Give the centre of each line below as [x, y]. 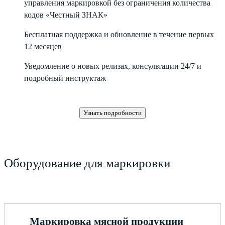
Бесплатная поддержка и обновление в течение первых [119, 34]
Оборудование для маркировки [89, 163]
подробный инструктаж [65, 78]
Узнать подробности [113, 113]
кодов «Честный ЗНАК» [66, 15]
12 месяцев [43, 46]
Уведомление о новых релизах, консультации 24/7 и [113, 66]
